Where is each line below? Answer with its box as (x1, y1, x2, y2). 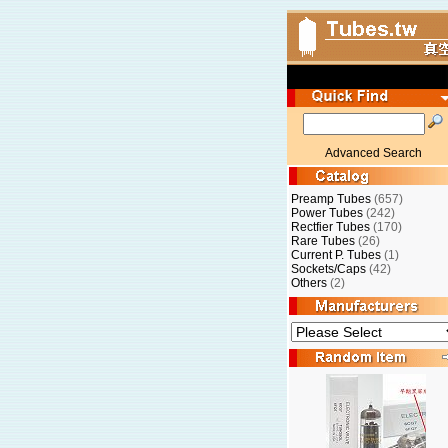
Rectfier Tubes (291, 220, 370, 234)
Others (291, 276, 327, 290)
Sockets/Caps (291, 262, 366, 276)
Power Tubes (291, 206, 363, 220)
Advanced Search (324, 146, 422, 160)
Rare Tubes (291, 234, 355, 248)
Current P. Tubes (291, 248, 381, 262)
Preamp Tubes (291, 192, 371, 206)
